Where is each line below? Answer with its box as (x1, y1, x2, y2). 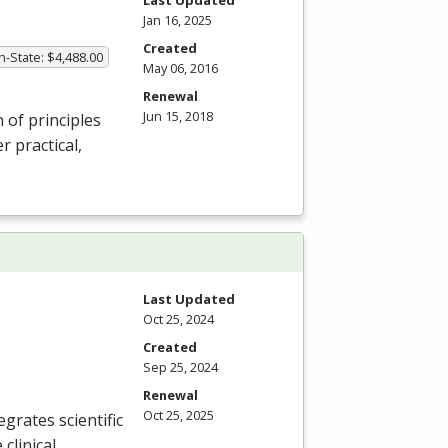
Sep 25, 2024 (143, 358, 218, 377)
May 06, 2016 (143, 58, 218, 77)
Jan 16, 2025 (143, 10, 212, 29)
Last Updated (143, 290, 235, 309)
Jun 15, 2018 (143, 106, 213, 125)
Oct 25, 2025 (143, 406, 214, 425)
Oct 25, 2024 (143, 310, 214, 329)
